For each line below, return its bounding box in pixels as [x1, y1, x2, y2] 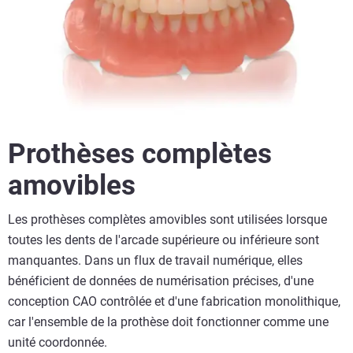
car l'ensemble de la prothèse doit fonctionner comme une [8, 314, 329, 330]
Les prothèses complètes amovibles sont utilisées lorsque [8, 212, 327, 228]
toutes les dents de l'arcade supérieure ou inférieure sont [8, 232, 319, 248]
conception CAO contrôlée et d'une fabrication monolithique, [8, 294, 340, 310]
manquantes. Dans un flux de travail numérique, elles [8, 253, 303, 269]
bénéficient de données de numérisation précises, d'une [8, 273, 314, 289]
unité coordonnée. [8, 335, 107, 351]
